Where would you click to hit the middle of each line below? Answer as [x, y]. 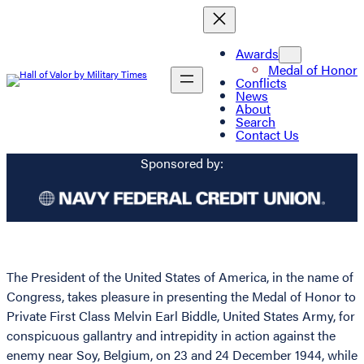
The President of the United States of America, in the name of [180, 277]
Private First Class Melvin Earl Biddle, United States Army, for [181, 316]
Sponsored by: [182, 163]
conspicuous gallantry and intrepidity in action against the [171, 336]
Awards [257, 53]
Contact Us [267, 134]
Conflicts [261, 82]
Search [256, 121]
